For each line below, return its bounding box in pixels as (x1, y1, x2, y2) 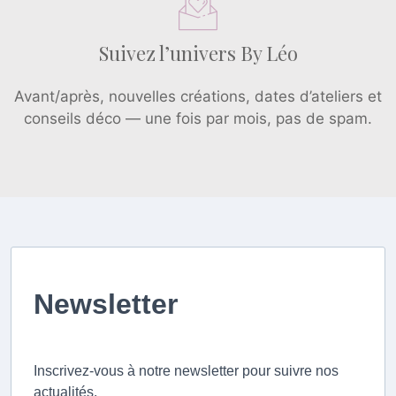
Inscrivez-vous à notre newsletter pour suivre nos (34, 362, 339, 378)
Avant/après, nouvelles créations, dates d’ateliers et (14, 87, 382, 105)
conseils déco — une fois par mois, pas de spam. (24, 109, 372, 127)
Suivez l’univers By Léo (98, 39, 298, 66)
